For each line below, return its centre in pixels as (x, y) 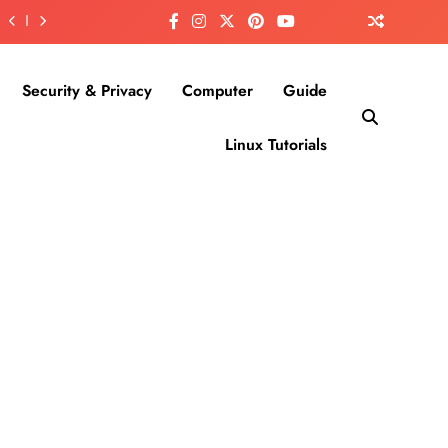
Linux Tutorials (276, 144)
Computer (217, 90)
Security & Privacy (87, 90)
